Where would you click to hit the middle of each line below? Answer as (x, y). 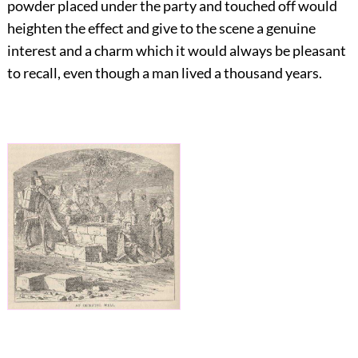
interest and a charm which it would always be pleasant (176, 50)
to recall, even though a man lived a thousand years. (164, 72)
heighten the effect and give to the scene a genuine (161, 28)
